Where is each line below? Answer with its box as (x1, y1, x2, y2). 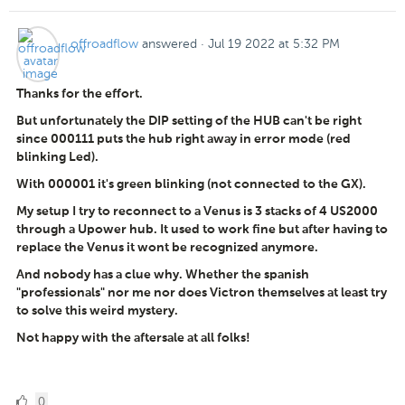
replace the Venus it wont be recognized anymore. (16, 240, 318, 254)
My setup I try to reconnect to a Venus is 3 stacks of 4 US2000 (16, 204, 378, 218)
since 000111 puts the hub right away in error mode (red (16, 132, 351, 146)
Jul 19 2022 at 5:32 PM (208, 35, 340, 52)
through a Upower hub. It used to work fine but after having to (16, 222, 388, 236)
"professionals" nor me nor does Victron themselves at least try (16, 286, 387, 299)
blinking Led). (16, 150, 99, 164)
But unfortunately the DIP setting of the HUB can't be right (16, 114, 362, 127)
